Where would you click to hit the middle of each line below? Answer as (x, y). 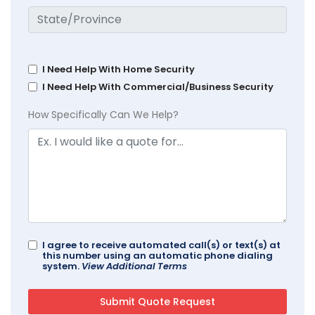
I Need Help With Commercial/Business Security (158, 87)
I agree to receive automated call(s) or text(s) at (161, 245)
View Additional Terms (134, 266)
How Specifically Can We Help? (103, 115)
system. (62, 266)
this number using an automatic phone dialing (157, 256)
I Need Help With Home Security (118, 70)
